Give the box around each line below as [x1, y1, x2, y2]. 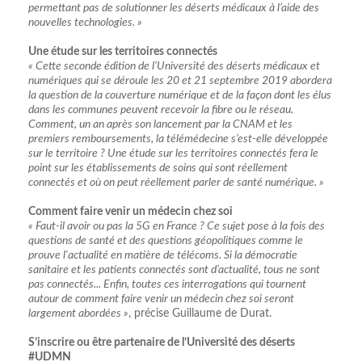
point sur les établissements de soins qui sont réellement [28, 162, 288, 174]
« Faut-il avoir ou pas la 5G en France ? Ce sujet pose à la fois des [28, 220, 325, 232]
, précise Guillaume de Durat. [128, 307, 271, 319]
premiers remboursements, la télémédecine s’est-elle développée [28, 133, 328, 145]
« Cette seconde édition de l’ [28, 60, 157, 72]
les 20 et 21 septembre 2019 [151, 74, 288, 86]
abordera [288, 74, 332, 86]
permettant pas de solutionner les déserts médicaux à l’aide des [28, 2, 319, 14]
